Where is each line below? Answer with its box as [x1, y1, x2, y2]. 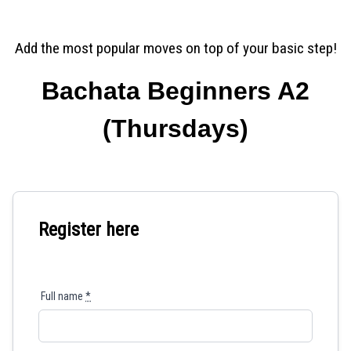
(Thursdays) [103, 114, 248, 143]
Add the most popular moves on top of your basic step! [14, 39, 337, 57]
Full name [41, 290, 85, 302]
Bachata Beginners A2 [42, 77, 309, 105]
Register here [38, 219, 139, 241]
